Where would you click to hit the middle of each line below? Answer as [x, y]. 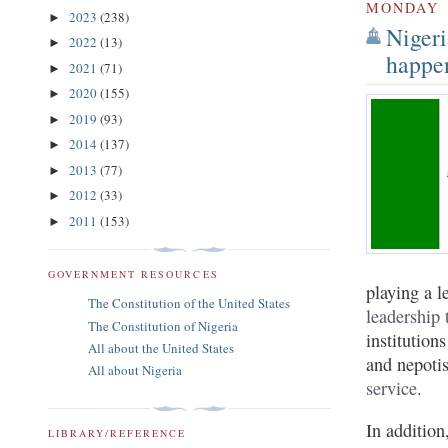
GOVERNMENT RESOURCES [133, 274]
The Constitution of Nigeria [163, 325]
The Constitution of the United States [189, 303]
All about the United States [161, 347]
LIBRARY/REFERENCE [117, 433]
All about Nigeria [135, 370]
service [392, 387]
